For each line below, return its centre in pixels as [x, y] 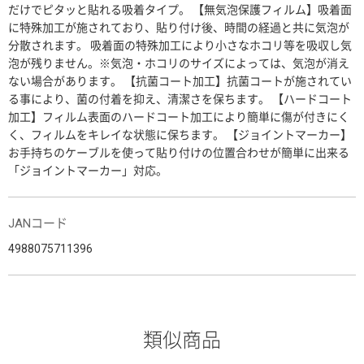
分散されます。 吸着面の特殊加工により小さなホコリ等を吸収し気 [180, 45]
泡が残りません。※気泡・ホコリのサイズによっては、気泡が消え [179, 63]
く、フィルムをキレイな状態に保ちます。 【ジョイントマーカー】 [180, 134]
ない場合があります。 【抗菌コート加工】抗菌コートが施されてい [180, 81]
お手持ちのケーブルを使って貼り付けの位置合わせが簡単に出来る [179, 152]
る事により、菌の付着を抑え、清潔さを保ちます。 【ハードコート [180, 99]
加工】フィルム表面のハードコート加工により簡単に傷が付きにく [179, 117]
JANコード [38, 223]
